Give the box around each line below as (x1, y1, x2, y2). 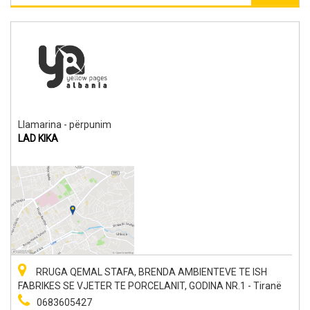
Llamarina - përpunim (18, 118, 111, 130)
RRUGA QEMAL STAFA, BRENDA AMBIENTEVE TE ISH (34, 266, 267, 277)
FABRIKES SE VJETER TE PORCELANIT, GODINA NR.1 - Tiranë (18, 280, 282, 291)
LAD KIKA (18, 132, 58, 144)
